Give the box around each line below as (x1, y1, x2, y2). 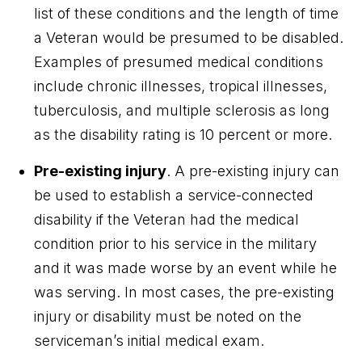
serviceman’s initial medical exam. (34, 331, 265, 349)
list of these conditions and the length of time (34, 4, 339, 22)
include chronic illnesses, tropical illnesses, (34, 77, 328, 95)
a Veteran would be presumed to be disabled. (34, 28, 344, 46)
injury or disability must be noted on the (34, 307, 302, 325)
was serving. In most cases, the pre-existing (34, 283, 335, 301)
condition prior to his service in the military (34, 234, 318, 252)
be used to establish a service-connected (34, 186, 314, 204)
